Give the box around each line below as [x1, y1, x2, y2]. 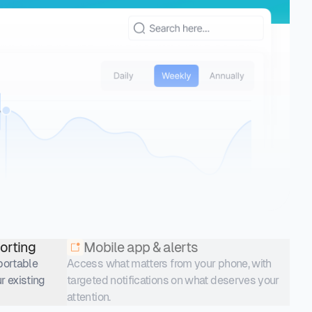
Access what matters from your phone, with [67, 256, 272, 270]
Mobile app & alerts [84, 239, 198, 255]
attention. [67, 290, 111, 304]
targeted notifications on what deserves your [67, 273, 279, 287]
